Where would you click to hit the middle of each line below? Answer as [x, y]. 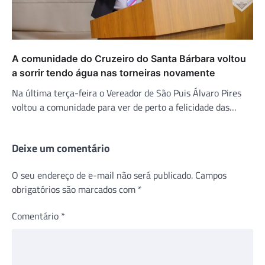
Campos [211, 175]
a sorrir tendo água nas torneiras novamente [114, 72]
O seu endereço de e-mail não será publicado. [102, 175]
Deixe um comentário [61, 148]
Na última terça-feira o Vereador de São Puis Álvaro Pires [127, 93]
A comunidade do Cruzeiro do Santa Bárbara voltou [129, 58]
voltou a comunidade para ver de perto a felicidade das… [124, 107]
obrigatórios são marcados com [75, 189]
